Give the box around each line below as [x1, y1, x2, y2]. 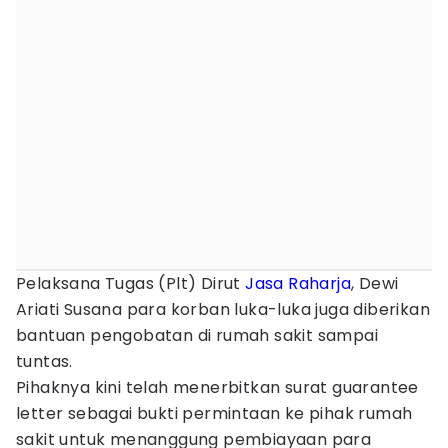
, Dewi [351, 272, 399, 295]
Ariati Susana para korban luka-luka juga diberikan [16, 298, 430, 321]
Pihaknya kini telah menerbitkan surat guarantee [16, 376, 419, 399]
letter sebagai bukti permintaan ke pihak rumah [16, 402, 413, 425]
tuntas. [16, 350, 78, 373]
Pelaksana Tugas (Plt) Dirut [16, 272, 246, 295]
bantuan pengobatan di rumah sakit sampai [16, 324, 378, 347]
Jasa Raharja [245, 272, 352, 295]
